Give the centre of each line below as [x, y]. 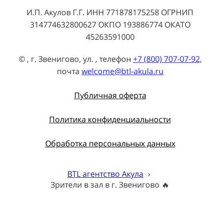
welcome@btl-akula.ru [122, 71]
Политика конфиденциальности [110, 120]
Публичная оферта [110, 96]
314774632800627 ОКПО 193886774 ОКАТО [110, 25]
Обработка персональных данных [110, 144]
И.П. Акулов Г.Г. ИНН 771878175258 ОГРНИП [110, 13]
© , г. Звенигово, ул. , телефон [76, 59]
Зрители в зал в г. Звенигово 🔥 [110, 185]
